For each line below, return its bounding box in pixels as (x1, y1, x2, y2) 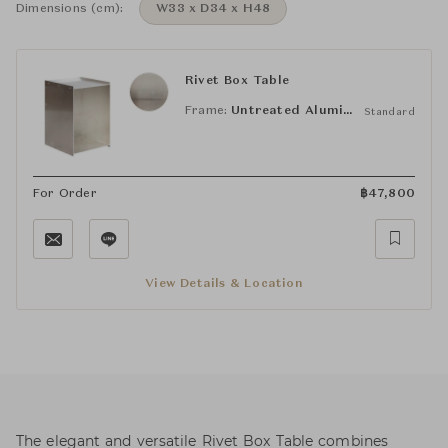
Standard (363, 107, 415, 117)
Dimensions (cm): (16, 3, 124, 15)
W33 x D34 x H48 (156, 3, 271, 15)
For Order (33, 188, 97, 200)
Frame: (185, 105, 228, 117)
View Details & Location (145, 278, 303, 290)
